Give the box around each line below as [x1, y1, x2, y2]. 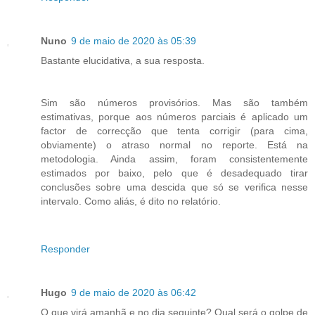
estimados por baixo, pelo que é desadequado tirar [41, 167, 308, 179]
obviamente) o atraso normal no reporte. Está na [41, 139, 308, 150]
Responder [41, 243, 90, 255]
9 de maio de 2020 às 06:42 [71, 286, 196, 298]
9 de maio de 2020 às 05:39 [71, 34, 196, 46]
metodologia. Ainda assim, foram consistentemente [41, 153, 308, 165]
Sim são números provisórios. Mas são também [41, 96, 308, 108]
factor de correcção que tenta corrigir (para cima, [41, 124, 308, 136]
